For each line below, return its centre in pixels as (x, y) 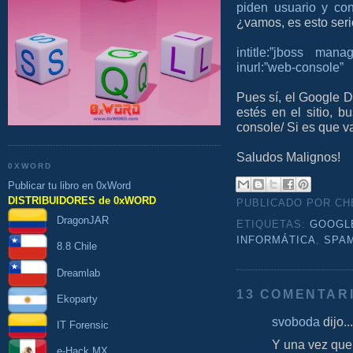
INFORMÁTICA (277, 241)
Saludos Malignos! (288, 156)
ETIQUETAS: (273, 225)
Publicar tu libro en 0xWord (69, 185)
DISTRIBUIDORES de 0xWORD (82, 200)
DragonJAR (78, 220)
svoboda (296, 321)
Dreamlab (74, 273)
